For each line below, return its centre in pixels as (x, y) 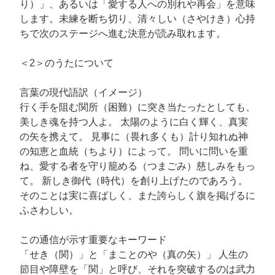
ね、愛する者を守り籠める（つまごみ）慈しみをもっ (137, 166)
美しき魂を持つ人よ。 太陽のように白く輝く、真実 (134, 122)
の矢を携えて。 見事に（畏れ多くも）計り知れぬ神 (134, 137)
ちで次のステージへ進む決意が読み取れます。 (123, 34)
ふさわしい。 (49, 211)
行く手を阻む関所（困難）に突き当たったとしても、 (137, 107)
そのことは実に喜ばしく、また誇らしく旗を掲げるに (137, 196)
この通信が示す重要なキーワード (93, 240)
